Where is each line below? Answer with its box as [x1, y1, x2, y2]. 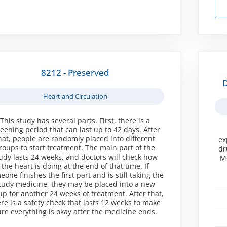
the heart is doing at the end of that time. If [1, 161, 149, 171]
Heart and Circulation [43, 91, 107, 101]
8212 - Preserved [41, 66, 109, 79]
